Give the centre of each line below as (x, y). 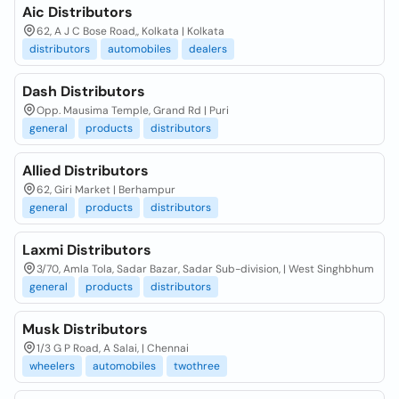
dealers (208, 49)
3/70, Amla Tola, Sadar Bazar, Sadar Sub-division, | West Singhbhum (205, 269)
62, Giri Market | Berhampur (106, 190)
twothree (197, 366)
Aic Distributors (77, 12)
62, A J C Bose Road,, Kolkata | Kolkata (130, 31)
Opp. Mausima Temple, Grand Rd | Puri (133, 110)
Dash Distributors (84, 91)
